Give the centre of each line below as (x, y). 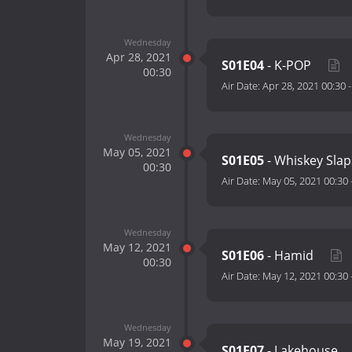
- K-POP (289, 66)
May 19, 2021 (137, 342)
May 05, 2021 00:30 (305, 181)
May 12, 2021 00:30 (305, 276)
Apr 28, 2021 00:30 (304, 86)
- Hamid (290, 256)
